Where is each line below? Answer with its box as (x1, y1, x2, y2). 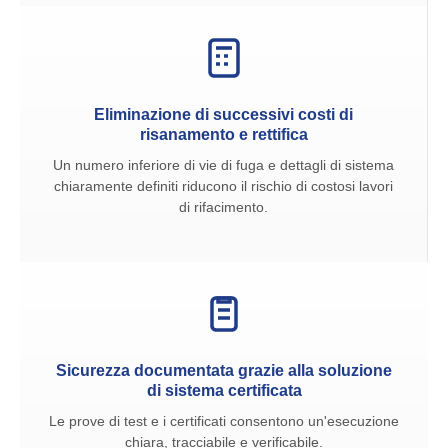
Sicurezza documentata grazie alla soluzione (56, 362, 392, 380)
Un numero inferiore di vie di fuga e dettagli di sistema (53, 157, 394, 174)
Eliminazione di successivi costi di (94, 106, 353, 124)
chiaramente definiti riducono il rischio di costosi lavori (54, 178, 393, 195)
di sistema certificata (146, 382, 302, 400)
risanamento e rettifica (139, 126, 308, 144)
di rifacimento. (179, 199, 268, 216)
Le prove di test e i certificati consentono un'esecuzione (49, 413, 399, 430)
